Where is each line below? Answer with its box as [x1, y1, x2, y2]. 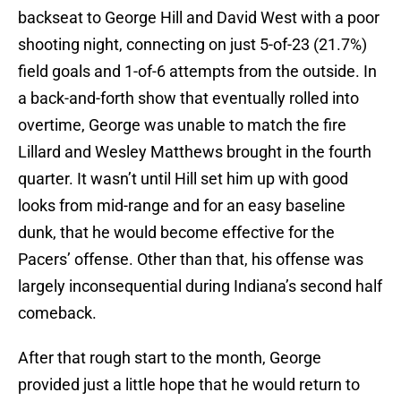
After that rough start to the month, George [18, 348, 321, 368]
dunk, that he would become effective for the [18, 223, 335, 243]
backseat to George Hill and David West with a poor [18, 8, 380, 28]
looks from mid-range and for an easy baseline [18, 196, 346, 216]
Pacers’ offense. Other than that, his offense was [18, 250, 363, 269]
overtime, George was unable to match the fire [18, 115, 346, 135]
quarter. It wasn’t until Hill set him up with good [18, 169, 348, 189]
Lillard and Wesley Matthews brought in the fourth [18, 142, 371, 162]
